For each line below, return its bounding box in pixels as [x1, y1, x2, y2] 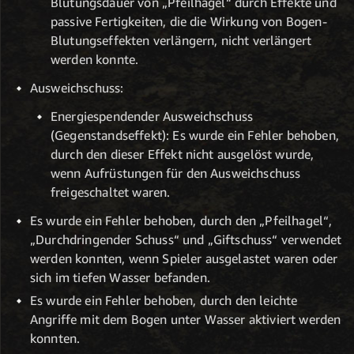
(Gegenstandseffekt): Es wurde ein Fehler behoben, [51, 126, 339, 143]
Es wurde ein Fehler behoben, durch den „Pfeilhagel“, [30, 212, 333, 228]
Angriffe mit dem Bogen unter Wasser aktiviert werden [30, 311, 341, 328]
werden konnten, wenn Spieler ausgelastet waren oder [30, 250, 338, 266]
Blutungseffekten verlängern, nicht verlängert [51, 32, 312, 48]
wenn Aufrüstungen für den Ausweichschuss [51, 164, 301, 181]
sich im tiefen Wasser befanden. [30, 269, 210, 285]
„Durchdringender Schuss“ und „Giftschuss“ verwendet [30, 231, 342, 247]
